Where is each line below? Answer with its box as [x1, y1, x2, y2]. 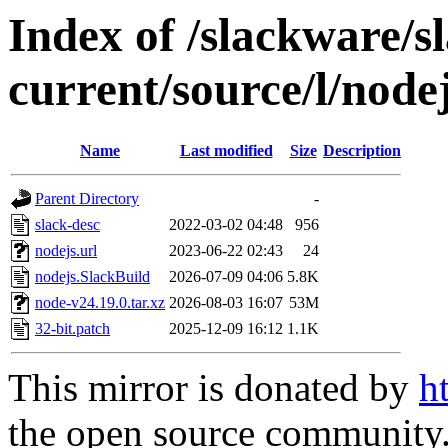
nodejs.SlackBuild [35, 268, 150, 286]
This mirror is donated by [8, 366, 419, 410]
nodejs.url [35, 242, 97, 260]
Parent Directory [35, 190, 139, 208]
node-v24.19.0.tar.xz [35, 294, 165, 312]
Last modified [179, 142, 273, 160]
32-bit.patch [35, 320, 110, 338]
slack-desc [35, 216, 100, 234]
